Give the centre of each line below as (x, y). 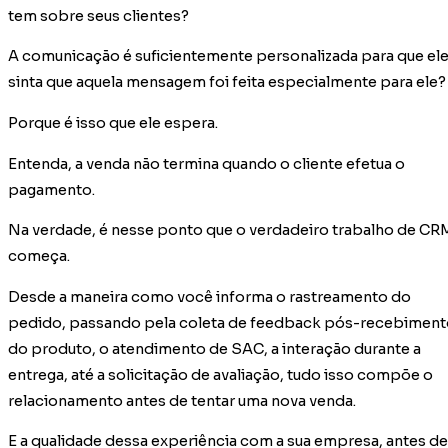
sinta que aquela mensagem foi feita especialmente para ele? (227, 82)
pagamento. (51, 189)
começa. (39, 256)
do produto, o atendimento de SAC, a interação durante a (214, 348)
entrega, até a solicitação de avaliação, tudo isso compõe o (220, 374)
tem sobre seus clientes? (98, 15)
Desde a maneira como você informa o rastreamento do (209, 296)
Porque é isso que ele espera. (113, 123)
